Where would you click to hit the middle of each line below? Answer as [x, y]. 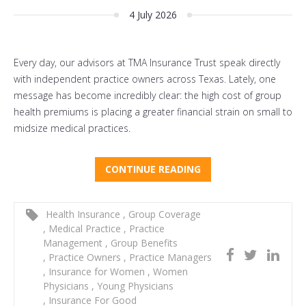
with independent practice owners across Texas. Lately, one [145, 79]
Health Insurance [83, 214]
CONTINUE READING [153, 169]
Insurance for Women [97, 272]
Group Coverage [163, 214]
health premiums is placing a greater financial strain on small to [153, 112]
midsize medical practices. [72, 128]
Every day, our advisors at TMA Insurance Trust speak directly [147, 63]
